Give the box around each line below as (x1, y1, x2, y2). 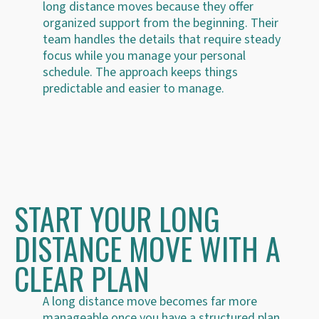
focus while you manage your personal (43, 46, 246, 65)
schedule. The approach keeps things (43, 63, 238, 81)
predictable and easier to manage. (43, 79, 224, 98)
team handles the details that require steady (43, 30, 281, 48)
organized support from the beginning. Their (43, 14, 278, 32)
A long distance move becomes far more (43, 292, 257, 310)
